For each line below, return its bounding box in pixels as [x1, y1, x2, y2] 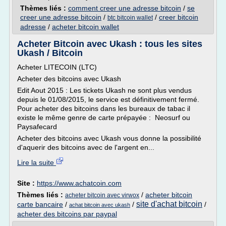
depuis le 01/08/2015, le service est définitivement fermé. [17, 95, 199, 103]
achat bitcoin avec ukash [69, 202, 130, 208]
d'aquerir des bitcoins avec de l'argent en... [17, 143, 154, 151]
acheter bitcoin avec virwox [65, 192, 139, 199]
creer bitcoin [159, 13, 198, 21]
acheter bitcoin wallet [52, 23, 119, 31]
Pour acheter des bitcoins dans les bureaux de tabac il [17, 104, 190, 112]
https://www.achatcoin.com [37, 179, 122, 187]
